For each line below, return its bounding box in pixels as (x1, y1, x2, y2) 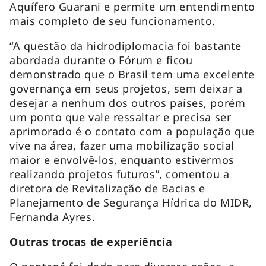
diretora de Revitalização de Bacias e (9, 180, 205, 195)
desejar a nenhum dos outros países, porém (9, 95, 246, 110)
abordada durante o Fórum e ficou (9, 52, 193, 67)
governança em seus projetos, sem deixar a (9, 81, 243, 96)
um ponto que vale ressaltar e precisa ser (9, 109, 232, 124)
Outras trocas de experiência (9, 234, 173, 249)
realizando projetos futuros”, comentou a (9, 166, 230, 181)
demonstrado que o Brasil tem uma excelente (9, 66, 255, 81)
